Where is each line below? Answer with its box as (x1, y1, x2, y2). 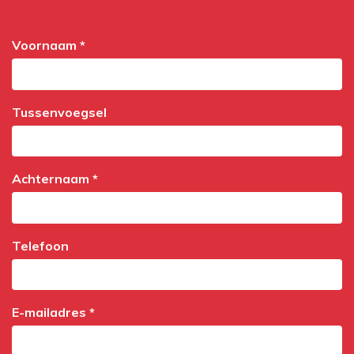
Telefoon (12, 237, 69, 254)
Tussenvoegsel (12, 104, 107, 120)
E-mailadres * (12, 304, 95, 321)
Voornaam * (12, 37, 85, 53)
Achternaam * (12, 171, 98, 187)
